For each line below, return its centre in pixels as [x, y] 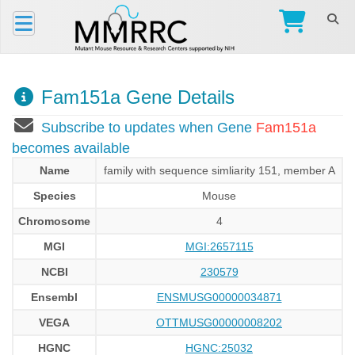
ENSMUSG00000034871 [219, 297]
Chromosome [54, 221]
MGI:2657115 [219, 246]
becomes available [71, 148]
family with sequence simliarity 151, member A [219, 170]
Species [54, 196]
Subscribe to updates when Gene [149, 128]
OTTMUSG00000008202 [219, 323]
